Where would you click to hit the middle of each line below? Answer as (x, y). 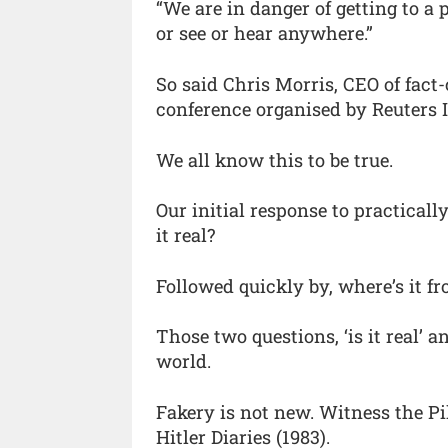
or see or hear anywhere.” (264, 33)
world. (183, 361)
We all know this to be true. (274, 159)
